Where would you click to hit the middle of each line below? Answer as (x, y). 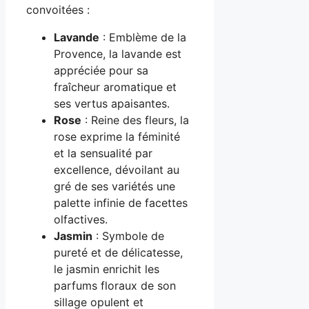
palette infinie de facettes (121, 203)
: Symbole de (128, 236)
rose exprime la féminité (117, 137)
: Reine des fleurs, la (135, 120)
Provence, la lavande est (118, 54)
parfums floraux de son (115, 286)
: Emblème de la (143, 38)
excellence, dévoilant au (117, 170)
